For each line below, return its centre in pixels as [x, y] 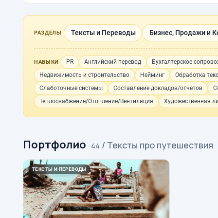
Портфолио [54, 145]
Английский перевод [112, 62]
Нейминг [152, 75]
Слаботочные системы [71, 88]
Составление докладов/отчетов [158, 88]
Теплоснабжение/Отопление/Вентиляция [96, 101]
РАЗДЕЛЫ [48, 33]
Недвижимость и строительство [84, 75]
